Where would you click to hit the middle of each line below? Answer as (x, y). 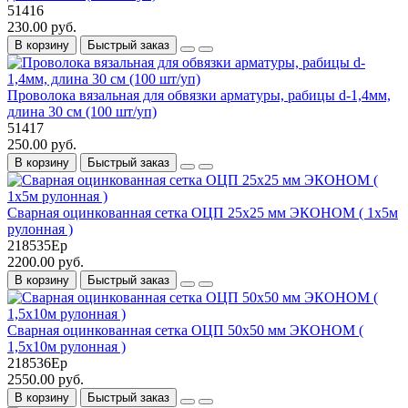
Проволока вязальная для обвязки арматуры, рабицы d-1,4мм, (199, 95)
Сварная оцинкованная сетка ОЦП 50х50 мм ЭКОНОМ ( (185, 330)
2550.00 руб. (46, 379)
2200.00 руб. (46, 261)
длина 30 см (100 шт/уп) (82, 111)
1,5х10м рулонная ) (66, 346)
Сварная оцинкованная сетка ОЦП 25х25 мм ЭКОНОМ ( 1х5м (203, 212)
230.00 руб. (42, 26)
